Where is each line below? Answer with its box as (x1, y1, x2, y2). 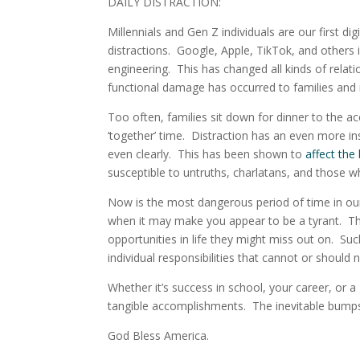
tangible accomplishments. (108, 298, 250, 314)
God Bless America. (108, 328, 213, 344)
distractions (108, 43, 169, 59)
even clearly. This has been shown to (108, 146, 306, 162)
